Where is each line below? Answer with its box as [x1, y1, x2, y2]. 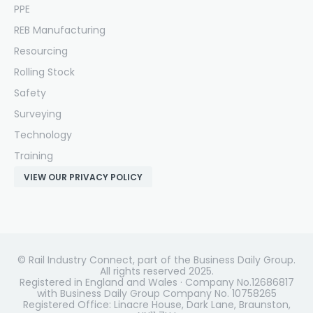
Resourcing [14, 43, 68, 58]
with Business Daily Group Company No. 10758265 [36, 286, 277, 301]
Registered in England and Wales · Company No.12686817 [19, 275, 294, 290]
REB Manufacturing [14, 22, 105, 37]
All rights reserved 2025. [99, 264, 214, 279]
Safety [14, 85, 46, 100]
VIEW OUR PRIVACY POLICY [24, 170, 143, 183]
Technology [14, 127, 72, 142]
